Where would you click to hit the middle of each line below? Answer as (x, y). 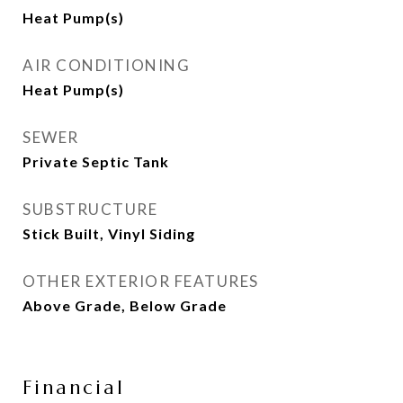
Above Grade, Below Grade (125, 305)
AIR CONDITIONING (106, 65)
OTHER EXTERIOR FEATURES (141, 281)
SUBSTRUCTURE (90, 209)
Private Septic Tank (96, 161)
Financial (74, 388)
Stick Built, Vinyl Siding (109, 233)
